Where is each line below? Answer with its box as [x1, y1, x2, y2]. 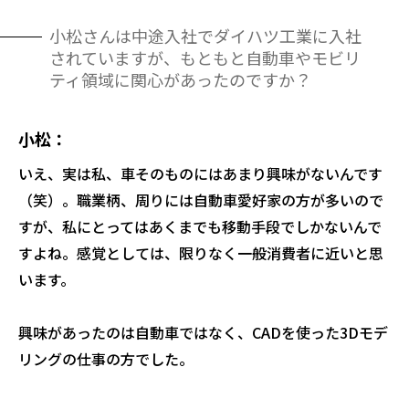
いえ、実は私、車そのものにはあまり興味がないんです [18, 162, 383, 184]
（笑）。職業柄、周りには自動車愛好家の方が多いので [18, 188, 383, 211]
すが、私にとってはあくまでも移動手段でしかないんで [18, 215, 382, 237]
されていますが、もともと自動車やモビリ [49, 45, 361, 69]
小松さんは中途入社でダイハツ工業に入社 [49, 23, 362, 47]
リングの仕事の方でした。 [18, 347, 194, 370]
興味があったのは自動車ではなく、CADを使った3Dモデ [18, 320, 388, 343]
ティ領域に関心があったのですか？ [49, 67, 311, 91]
